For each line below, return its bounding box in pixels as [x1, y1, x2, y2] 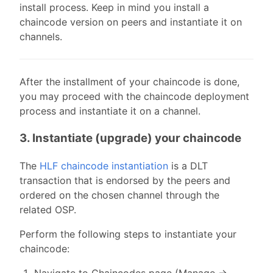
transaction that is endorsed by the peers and [19, 174, 230, 186]
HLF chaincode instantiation [40, 159, 168, 172]
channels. [19, 30, 62, 43]
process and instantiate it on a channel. [19, 105, 200, 118]
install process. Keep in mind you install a [19, 1, 209, 14]
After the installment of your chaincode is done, [19, 76, 239, 88]
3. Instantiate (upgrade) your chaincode [19, 131, 241, 146]
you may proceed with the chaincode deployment [19, 90, 249, 103]
